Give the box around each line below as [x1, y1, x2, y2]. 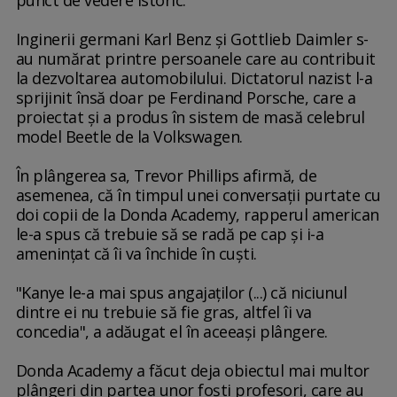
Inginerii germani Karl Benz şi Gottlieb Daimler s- [15, 28, 369, 51]
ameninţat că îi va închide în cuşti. [15, 243, 257, 265]
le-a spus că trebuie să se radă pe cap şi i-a [15, 223, 324, 245]
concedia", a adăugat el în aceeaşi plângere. [15, 321, 328, 343]
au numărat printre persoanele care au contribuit [15, 48, 376, 70]
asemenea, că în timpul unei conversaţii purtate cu [15, 184, 381, 206]
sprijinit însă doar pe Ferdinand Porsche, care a [15, 87, 356, 109]
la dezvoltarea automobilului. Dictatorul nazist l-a [15, 67, 373, 90]
